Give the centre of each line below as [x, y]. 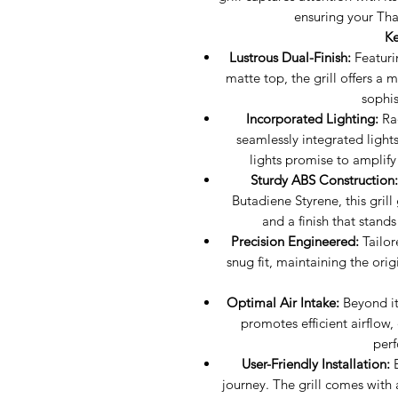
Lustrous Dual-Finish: [290, 57]
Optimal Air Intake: [283, 302]
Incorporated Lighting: [312, 119]
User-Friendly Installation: [316, 364]
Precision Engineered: [295, 241]
